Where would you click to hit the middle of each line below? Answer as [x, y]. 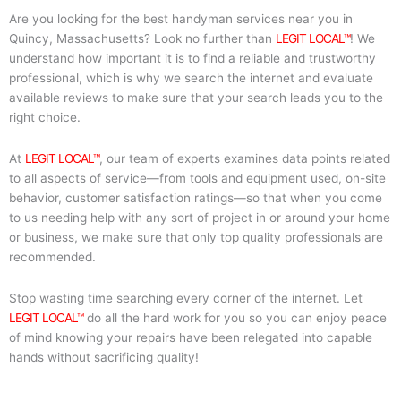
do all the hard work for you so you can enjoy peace [235, 318]
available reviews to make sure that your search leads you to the [196, 98]
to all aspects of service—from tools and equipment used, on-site [197, 179]
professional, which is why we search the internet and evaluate [191, 78]
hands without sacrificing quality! [104, 358]
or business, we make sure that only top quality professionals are [196, 238]
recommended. [52, 257]
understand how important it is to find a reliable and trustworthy [192, 59]
